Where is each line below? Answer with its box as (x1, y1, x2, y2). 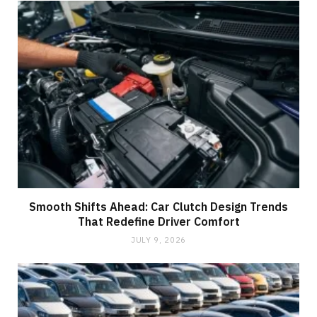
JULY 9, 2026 (131, 235, 186, 246)
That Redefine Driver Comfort (77, 214, 240, 229)
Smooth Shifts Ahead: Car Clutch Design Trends (29, 200, 288, 214)
